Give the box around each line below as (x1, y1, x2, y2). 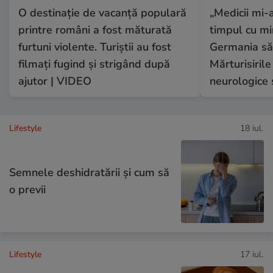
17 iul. (240, 248, 263, 260)
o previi (9, 182, 46, 197)
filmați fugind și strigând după (18, 56, 170, 71)
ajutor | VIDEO (18, 73, 91, 88)
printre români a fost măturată (18, 22, 172, 37)
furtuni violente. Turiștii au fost (18, 39, 171, 54)
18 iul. (240, 122, 263, 134)
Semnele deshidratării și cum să (9, 165, 169, 180)
